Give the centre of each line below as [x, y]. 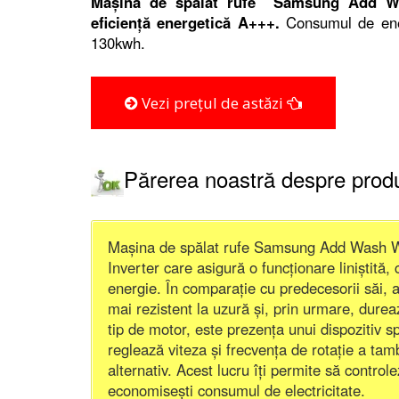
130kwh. [118, 42]
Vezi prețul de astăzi [212, 102]
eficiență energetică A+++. [189, 22]
